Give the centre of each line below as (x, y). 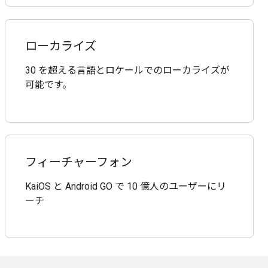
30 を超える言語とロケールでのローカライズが (128, 71)
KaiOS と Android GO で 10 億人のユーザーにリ (126, 186)
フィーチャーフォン (79, 162)
